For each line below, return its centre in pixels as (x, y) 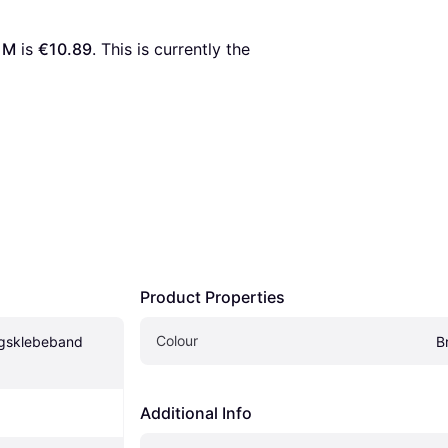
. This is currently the (171, 48)
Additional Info (196, 412)
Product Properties (212, 296)
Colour (177, 340)
